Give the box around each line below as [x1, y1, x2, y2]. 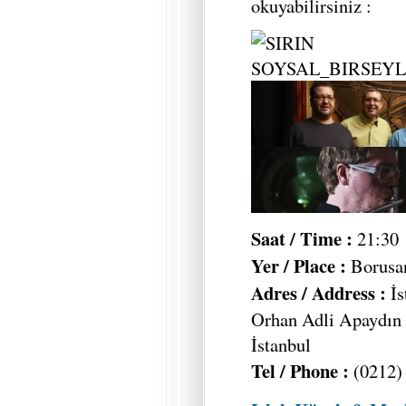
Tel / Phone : [251, 356, 349, 384]
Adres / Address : [251, 278, 391, 306]
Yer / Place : [251, 251, 346, 279]
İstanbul [251, 331, 311, 357]
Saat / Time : [251, 224, 353, 252]
